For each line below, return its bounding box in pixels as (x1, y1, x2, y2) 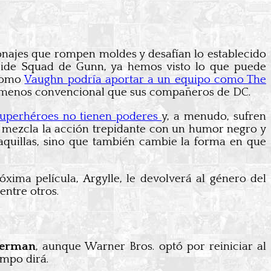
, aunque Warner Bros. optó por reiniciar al (36, 240, 267, 253)
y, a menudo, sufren (162, 110, 267, 123)
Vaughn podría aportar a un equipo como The (24, 73, 267, 87)
